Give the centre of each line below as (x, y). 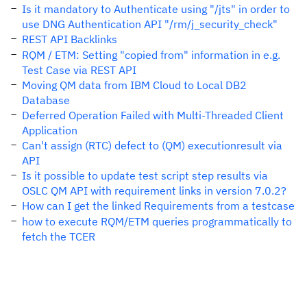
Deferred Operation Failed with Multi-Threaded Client (153, 115)
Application (50, 130)
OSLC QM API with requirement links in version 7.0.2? (154, 191)
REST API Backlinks (70, 39)
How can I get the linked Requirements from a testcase (158, 206)
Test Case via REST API (79, 70)
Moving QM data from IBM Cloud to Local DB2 (134, 85)
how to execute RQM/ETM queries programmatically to (157, 221)
